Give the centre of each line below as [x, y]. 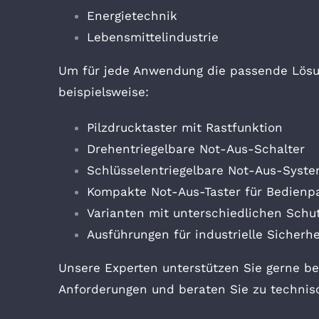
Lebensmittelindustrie [153, 37]
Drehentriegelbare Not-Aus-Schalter [196, 149]
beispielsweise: [104, 92]
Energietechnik [132, 16]
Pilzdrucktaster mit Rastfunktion [185, 128]
